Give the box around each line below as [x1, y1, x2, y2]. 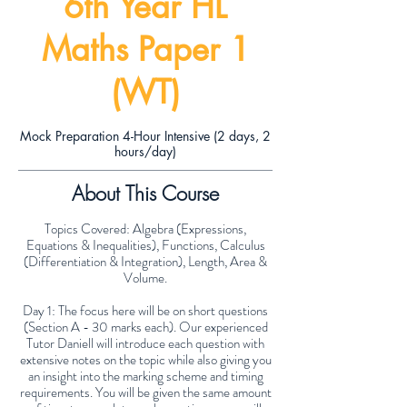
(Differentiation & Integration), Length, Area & [24, 252, 267, 273]
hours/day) [114, 143, 176, 161]
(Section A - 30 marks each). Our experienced [23, 317, 268, 338]
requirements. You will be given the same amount [19, 382, 272, 403]
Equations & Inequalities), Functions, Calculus [25, 235, 265, 256]
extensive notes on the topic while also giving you [19, 350, 272, 371]
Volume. [124, 268, 167, 289]
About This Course [72, 180, 219, 208]
